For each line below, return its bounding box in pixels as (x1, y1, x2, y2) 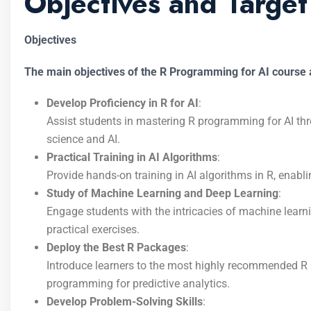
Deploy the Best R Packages (47, 241, 186, 254)
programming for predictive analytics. (47, 277, 230, 290)
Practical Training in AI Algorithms (47, 151, 217, 164)
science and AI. (47, 133, 120, 146)
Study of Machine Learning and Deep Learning (47, 187, 278, 200)
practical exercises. (47, 223, 140, 236)
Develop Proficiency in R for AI (47, 96, 199, 110)
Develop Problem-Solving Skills (47, 295, 203, 308)
